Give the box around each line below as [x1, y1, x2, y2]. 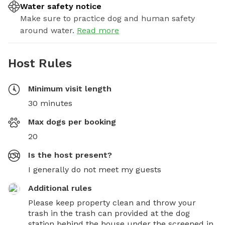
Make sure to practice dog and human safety [20, 13, 195, 23]
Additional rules [28, 183, 92, 193]
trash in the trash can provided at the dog [28, 208, 190, 218]
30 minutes [28, 98, 72, 108]
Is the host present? [28, 150, 112, 160]
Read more [77, 25, 119, 35]
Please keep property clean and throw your [28, 197, 196, 207]
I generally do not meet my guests [28, 164, 161, 174]
